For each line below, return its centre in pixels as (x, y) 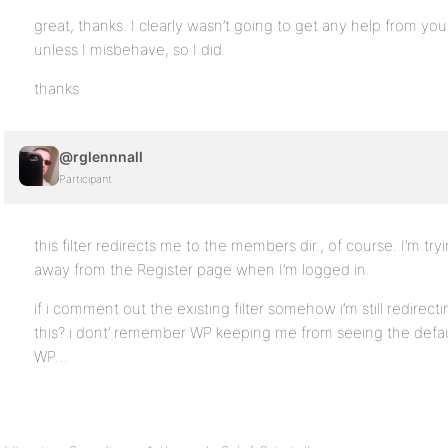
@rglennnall (101, 157)
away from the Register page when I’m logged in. (202, 270)
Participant (85, 179)
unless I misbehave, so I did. (130, 50)
